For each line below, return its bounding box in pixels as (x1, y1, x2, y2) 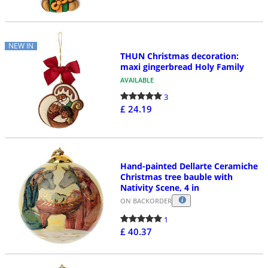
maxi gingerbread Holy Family (120, 61, 244, 73)
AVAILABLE (120, 75, 154, 85)
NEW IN (8, 41, 33, 51)
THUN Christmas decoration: (120, 50, 239, 62)
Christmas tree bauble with (120, 170, 233, 182)
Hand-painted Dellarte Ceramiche (120, 160, 258, 172)
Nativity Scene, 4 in (120, 181, 199, 193)
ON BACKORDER (120, 196, 172, 205)
